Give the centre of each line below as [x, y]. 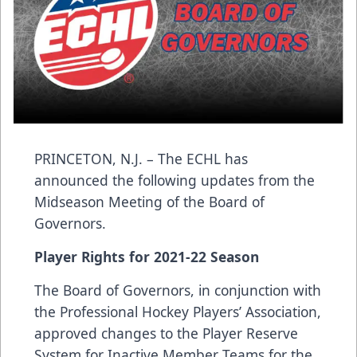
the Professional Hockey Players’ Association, [178, 312]
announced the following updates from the [175, 180]
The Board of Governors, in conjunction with [178, 290]
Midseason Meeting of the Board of [149, 202]
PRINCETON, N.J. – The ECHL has [141, 159]
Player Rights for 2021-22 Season [147, 257]
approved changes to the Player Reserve [166, 333]
